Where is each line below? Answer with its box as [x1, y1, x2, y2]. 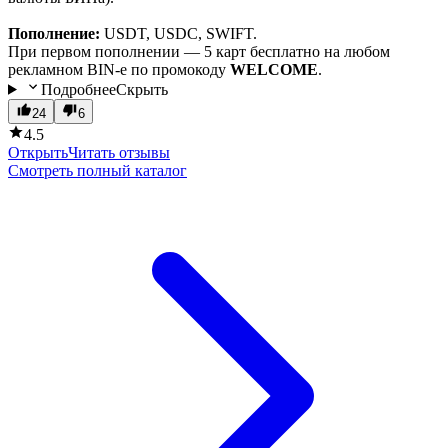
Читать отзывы [68, 143, 170, 161]
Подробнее [40, 80, 116, 98]
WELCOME [230, 60, 318, 78]
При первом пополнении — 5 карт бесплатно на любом [8, 42, 390, 60]
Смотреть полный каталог [8, 161, 187, 179]
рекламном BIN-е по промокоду [8, 60, 230, 78]
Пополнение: [8, 24, 100, 42]
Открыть [8, 143, 68, 161]
